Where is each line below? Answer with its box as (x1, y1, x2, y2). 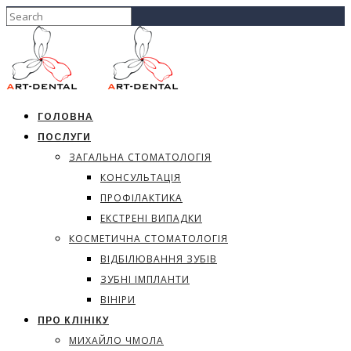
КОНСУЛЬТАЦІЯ (100, 171, 181, 184)
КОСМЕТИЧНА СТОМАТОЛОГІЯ (69, 232, 228, 245)
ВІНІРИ (100, 293, 136, 306)
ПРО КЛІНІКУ (38, 315, 109, 326)
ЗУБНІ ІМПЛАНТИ (100, 273, 190, 286)
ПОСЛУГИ (38, 132, 91, 143)
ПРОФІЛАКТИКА (100, 191, 183, 204)
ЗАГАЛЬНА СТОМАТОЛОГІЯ (69, 150, 212, 164)
